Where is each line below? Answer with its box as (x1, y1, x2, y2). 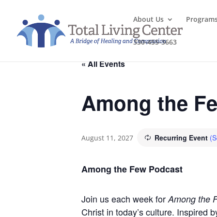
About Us (133, 15, 164, 24)
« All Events (81, 58, 125, 69)
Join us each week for (81, 192, 168, 205)
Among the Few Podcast (81, 163, 183, 175)
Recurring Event (155, 133, 210, 142)
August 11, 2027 (81, 133, 133, 142)
